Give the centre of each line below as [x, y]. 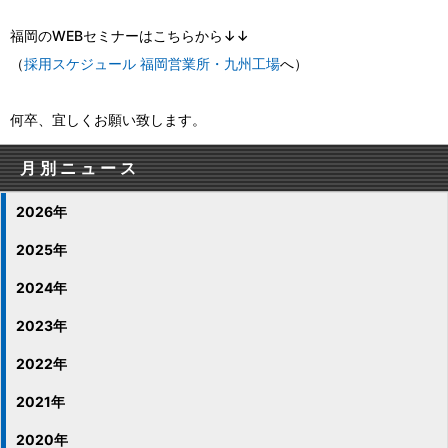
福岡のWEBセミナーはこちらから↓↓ [129, 35]
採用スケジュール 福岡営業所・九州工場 [152, 63]
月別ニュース [80, 168]
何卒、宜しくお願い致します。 [108, 119]
